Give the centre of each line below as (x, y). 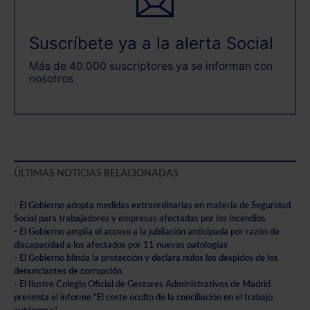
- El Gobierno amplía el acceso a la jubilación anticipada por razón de (147, 231)
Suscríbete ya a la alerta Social (151, 43)
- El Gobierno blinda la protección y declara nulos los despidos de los (146, 258)
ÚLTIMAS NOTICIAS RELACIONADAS (96, 173)
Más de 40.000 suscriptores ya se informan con (151, 66)
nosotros (51, 78)
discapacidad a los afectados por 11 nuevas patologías (121, 245)
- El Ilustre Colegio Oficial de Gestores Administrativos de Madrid (142, 284)
